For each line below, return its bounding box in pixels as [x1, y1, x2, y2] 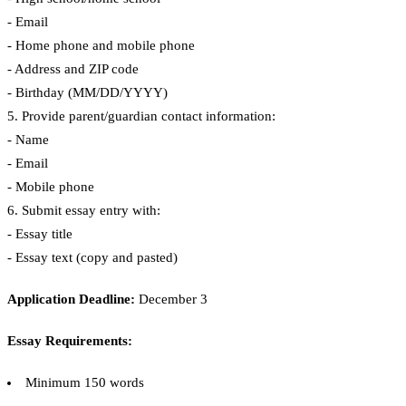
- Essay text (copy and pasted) [7, 250, 178, 266]
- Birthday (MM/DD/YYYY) [7, 85, 168, 101]
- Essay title [7, 227, 72, 242]
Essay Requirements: [7, 333, 132, 349]
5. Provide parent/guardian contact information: [7, 109, 275, 124]
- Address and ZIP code [7, 62, 139, 77]
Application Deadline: [7, 292, 135, 307]
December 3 [135, 292, 208, 307]
